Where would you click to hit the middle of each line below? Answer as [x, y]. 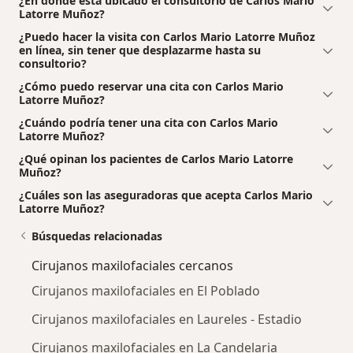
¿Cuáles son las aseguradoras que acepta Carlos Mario [166, 195]
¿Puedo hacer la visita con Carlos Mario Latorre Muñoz [167, 36]
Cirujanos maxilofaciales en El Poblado [146, 290]
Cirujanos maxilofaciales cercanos [132, 265]
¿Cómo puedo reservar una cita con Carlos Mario [151, 86]
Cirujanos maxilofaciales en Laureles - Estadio [167, 319]
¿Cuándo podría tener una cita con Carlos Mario [149, 122]
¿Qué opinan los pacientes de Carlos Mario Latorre [156, 158]
